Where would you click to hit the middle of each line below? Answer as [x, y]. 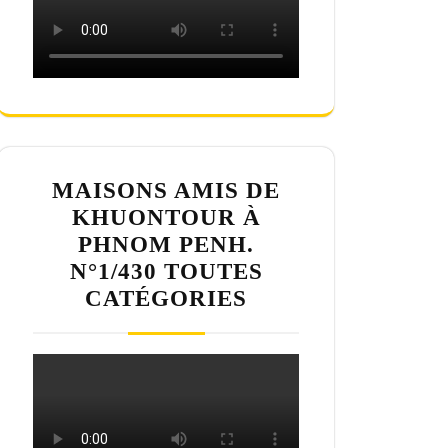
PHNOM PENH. [166, 245]
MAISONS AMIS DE [166, 191]
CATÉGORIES [166, 299]
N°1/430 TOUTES [166, 272]
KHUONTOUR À [166, 218]
